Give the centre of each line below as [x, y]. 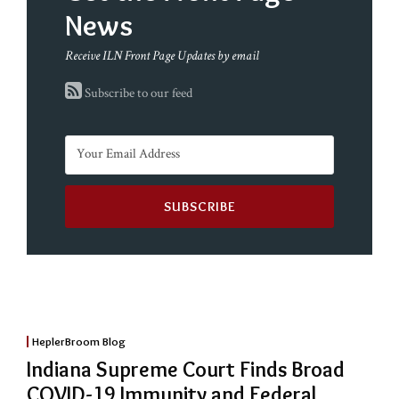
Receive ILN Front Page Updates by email [162, 56]
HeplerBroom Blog [78, 342]
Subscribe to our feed [137, 94]
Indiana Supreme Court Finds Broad [186, 370]
